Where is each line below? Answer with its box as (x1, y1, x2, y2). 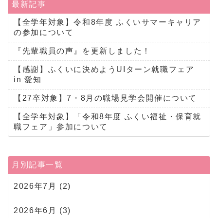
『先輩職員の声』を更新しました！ (14, 46, 151, 55)
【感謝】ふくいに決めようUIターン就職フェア (14, 65, 195, 73)
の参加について (14, 28, 74, 36)
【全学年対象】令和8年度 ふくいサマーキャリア (14, 18, 201, 26)
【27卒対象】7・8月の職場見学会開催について (14, 93, 197, 102)
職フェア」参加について (14, 122, 108, 131)
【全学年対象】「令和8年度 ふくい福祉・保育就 (14, 112, 201, 121)
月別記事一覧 (12, 160, 63, 169)
